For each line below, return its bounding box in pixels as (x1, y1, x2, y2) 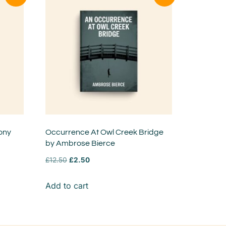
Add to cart (45, 181, 89, 191)
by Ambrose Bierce (45, 139, 116, 148)
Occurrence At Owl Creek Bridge (45, 128, 164, 137)
